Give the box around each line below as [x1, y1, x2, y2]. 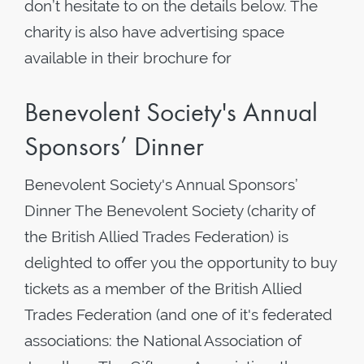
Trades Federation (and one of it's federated [24, 305, 332, 323]
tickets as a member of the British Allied [24, 279, 302, 297]
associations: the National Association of [24, 331, 301, 349]
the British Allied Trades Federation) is [24, 227, 288, 245]
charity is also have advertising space [24, 23, 284, 41]
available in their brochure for [24, 49, 232, 67]
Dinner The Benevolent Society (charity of [24, 201, 315, 219]
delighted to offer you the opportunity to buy [24, 253, 336, 271]
